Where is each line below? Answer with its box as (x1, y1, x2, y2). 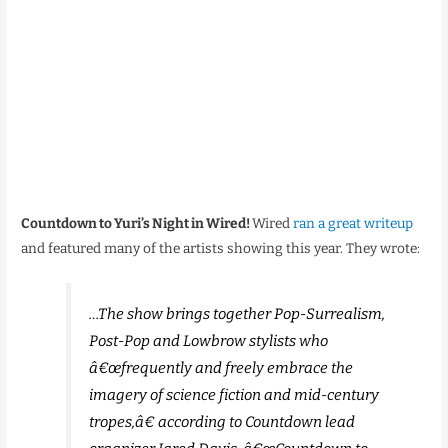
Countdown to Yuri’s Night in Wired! (21, 214, 253, 232)
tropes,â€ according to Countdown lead (89, 413, 356, 432)
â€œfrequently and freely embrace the (89, 359, 354, 378)
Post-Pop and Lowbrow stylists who (89, 332, 329, 351)
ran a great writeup (293, 214, 414, 232)
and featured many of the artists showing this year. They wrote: (21, 239, 421, 257)
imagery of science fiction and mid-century (89, 386, 380, 405)
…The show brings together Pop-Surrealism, (89, 305, 386, 324)
